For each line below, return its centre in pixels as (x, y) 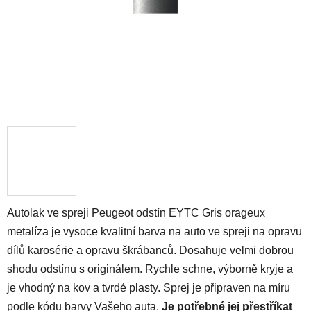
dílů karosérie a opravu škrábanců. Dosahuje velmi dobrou (150, 250)
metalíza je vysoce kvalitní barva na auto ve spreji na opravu (154, 231)
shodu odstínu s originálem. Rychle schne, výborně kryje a (150, 269)
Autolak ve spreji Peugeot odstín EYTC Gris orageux (136, 212)
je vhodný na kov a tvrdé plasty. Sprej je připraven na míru (149, 287)
